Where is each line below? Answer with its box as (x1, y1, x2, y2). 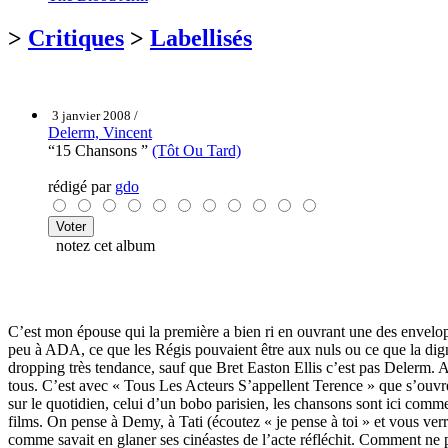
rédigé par (48, 177, 115, 195)
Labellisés (150, 24, 252, 51)
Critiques (28, 24, 124, 51)
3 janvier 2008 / (52, 107, 138, 123)
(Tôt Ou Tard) (152, 141, 241, 159)
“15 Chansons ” (48, 141, 152, 159)
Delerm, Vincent (48, 123, 152, 141)
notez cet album (48, 236, 155, 254)
